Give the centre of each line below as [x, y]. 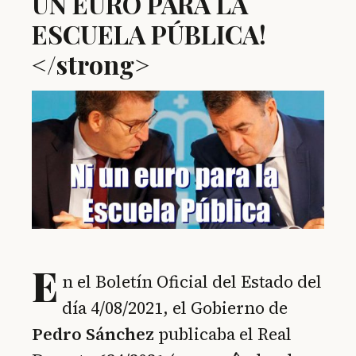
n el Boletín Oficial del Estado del [192, 282]
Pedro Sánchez [93, 335]
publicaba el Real [223, 335]
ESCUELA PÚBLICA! [149, 34]
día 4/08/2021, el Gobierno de [175, 308]
